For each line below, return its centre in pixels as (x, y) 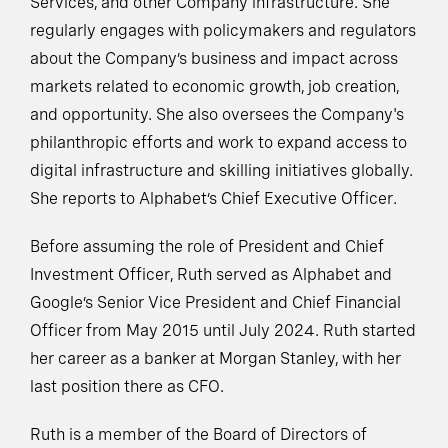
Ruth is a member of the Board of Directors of (198, 435)
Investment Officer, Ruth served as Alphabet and (211, 275)
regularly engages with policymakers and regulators (223, 31)
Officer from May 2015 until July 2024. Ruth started (223, 331)
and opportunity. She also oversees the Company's (217, 115)
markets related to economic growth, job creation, (214, 87)
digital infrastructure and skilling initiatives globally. (223, 171)
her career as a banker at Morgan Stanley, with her (215, 359)
